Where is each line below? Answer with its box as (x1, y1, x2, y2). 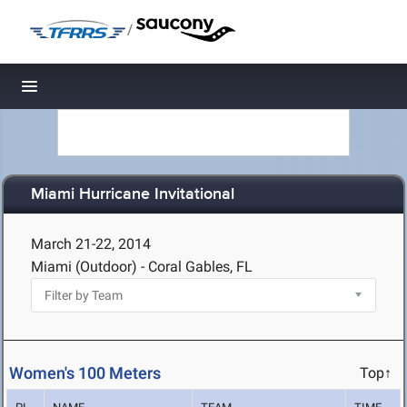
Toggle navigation (30, 82, 153, 101)
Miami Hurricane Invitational (31, 184, 234, 205)
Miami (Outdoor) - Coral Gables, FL (31, 258, 253, 275)
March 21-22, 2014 (31, 235, 151, 253)
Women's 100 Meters (9, 363, 161, 383)
